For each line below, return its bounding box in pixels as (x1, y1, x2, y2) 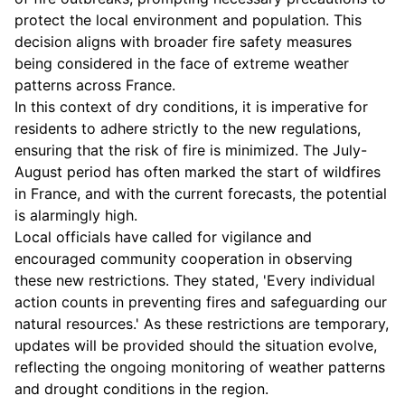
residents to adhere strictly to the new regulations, (14, 119, 361, 137)
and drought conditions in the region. (14, 380, 268, 398)
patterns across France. (14, 76, 175, 94)
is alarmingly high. (14, 206, 137, 224)
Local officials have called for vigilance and (14, 228, 312, 246)
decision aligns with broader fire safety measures (14, 33, 352, 51)
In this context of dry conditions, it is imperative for (14, 98, 368, 116)
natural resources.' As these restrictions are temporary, (14, 315, 389, 333)
